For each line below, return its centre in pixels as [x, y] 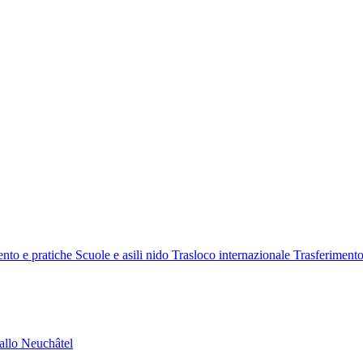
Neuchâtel [47, 343]
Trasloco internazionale [231, 254]
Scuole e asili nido [122, 254]
